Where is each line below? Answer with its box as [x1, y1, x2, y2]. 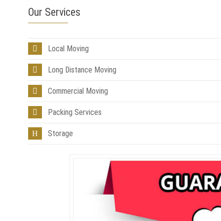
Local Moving [48, 44, 89, 53]
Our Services [28, 6, 80, 18]
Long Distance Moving [48, 65, 116, 74]
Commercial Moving [48, 86, 108, 96]
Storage [48, 129, 73, 138]
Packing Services [48, 108, 102, 117]
